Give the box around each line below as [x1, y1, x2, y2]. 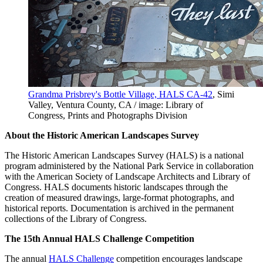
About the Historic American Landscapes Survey [5, 130, 199, 140]
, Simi [213, 89, 234, 99]
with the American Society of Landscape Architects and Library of [5, 171, 250, 181]
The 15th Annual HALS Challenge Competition [5, 233, 194, 244]
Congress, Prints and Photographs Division [28, 110, 187, 120]
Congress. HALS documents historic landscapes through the [5, 181, 228, 192]
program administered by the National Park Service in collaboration [5, 160, 254, 171]
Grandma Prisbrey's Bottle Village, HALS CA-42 [28, 89, 213, 99]
